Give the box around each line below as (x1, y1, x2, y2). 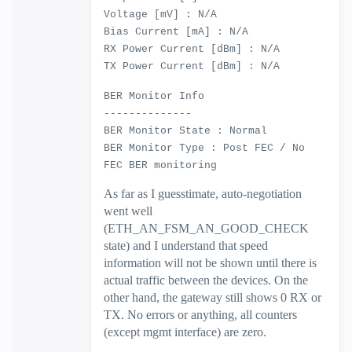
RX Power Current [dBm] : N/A (104, 43, 280, 55)
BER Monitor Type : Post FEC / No (104, 142, 305, 154)
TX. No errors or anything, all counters (104, 308, 297, 321)
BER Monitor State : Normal (104, 125, 267, 137)
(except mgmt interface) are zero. (104, 325, 266, 339)
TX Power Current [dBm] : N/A (104, 60, 280, 72)
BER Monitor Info (104, 90, 204, 102)
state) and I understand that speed (104, 239, 268, 252)
